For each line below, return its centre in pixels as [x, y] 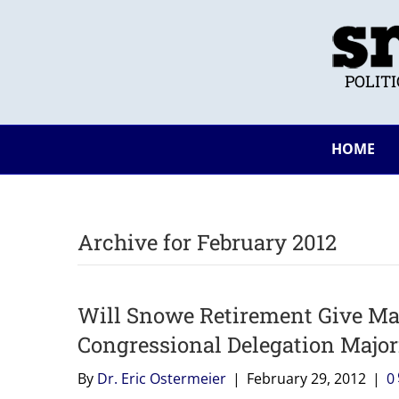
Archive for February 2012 [207, 242]
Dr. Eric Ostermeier [162, 378]
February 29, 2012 [306, 378]
